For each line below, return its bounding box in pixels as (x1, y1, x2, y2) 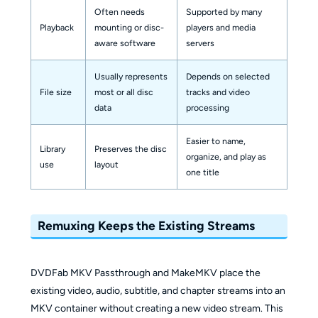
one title (185, 166, 219, 177)
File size (39, 86, 72, 97)
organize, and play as (185, 150, 266, 162)
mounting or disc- (94, 21, 164, 33)
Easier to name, (185, 135, 246, 146)
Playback (39, 21, 74, 33)
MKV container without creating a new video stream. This (30, 302, 283, 314)
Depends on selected (185, 70, 270, 82)
